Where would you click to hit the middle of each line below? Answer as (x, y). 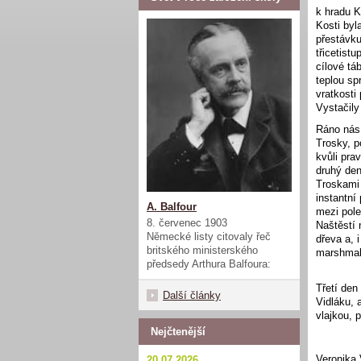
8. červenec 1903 (187, 222)
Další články (192, 295)
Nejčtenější (178, 331)
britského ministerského (202, 250)
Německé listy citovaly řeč (209, 236)
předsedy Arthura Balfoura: (210, 263)
